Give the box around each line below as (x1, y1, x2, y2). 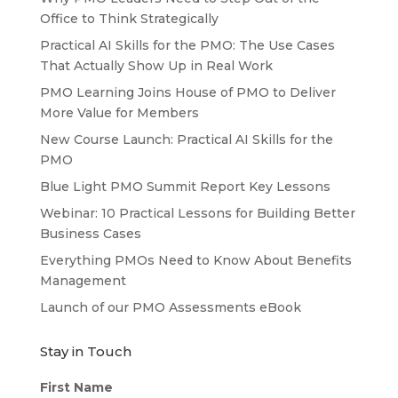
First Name (39, 378, 113, 395)
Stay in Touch (39, 342, 131, 360)
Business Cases (39, 225, 141, 242)
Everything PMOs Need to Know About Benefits (39, 251, 352, 268)
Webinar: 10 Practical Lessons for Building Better (39, 204, 355, 221)
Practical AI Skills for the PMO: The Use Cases (39, 36, 335, 53)
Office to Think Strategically (39, 10, 219, 27)
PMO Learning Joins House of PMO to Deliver (39, 84, 336, 100)
